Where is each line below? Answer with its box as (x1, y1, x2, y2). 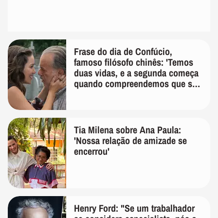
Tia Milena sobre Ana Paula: (74, 123, 181, 136)
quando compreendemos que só (74, 77, 197, 90)
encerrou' (74, 145, 109, 158)
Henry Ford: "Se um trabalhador (74, 201, 195, 215)
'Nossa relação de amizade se (74, 134, 187, 147)
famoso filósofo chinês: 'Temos (74, 55, 193, 69)
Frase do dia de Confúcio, (74, 45, 172, 58)
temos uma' (74, 88, 118, 101)
